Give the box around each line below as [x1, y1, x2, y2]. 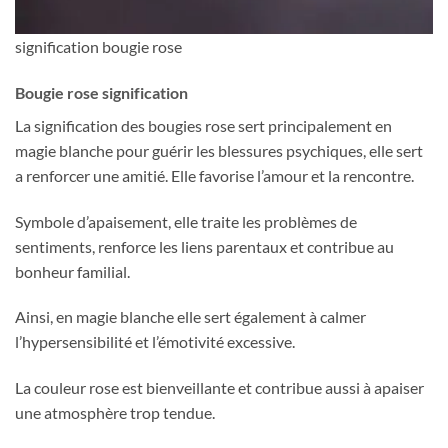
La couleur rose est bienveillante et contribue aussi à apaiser [15, 378, 424, 398]
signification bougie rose [15, 36, 182, 56]
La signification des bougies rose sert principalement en [15, 115, 392, 135]
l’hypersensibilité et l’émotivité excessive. [15, 332, 295, 352]
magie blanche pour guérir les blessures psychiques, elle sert [15, 140, 423, 160]
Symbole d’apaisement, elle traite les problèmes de [15, 211, 357, 231]
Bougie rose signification [15, 82, 188, 102]
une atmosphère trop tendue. [15, 403, 215, 423]
